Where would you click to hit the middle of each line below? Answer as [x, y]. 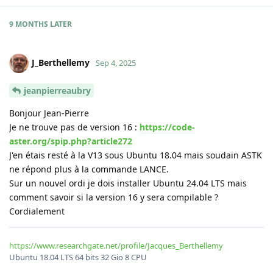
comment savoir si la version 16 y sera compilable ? [114, 197]
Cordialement [37, 211]
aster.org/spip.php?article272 [71, 141]
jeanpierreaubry [57, 90]
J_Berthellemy [61, 62]
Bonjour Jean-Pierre [49, 113]
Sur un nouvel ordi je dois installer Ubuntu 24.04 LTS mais [128, 183]
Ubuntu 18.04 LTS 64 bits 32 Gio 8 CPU [78, 257]
